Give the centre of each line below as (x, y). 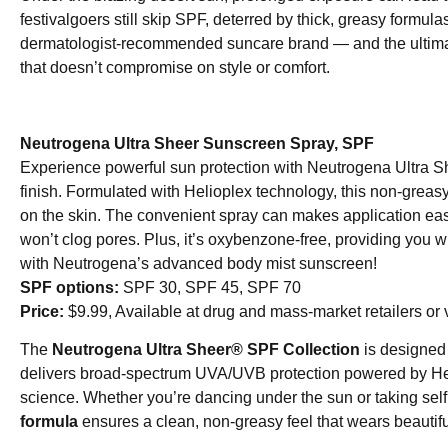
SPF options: (71, 288)
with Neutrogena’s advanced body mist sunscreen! (202, 264)
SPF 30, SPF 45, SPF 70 (215, 288)
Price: (44, 312)
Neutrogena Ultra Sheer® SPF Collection (206, 350)
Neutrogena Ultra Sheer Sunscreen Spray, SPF (197, 144)
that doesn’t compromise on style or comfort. (175, 68)
